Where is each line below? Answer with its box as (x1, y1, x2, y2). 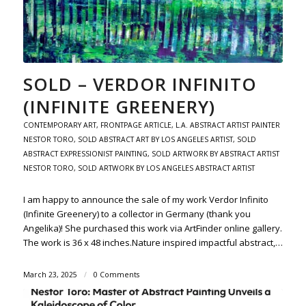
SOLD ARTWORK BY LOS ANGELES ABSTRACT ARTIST (77, 163, 255, 173)
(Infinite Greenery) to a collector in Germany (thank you (23, 207, 251, 220)
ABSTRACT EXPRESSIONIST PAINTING (23, 148, 148, 158)
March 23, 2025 (23, 269, 77, 279)
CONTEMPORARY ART (23, 120, 96, 130)
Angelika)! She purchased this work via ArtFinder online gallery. (23, 221, 282, 234)
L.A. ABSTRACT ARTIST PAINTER (175, 120, 280, 130)
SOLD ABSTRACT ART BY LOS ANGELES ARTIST (77, 134, 233, 144)
